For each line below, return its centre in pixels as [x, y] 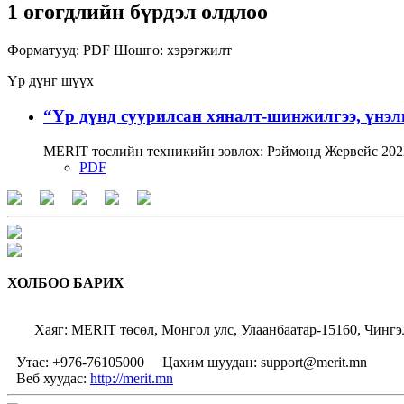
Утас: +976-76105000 [87, 362]
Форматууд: [43, 50]
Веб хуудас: [53, 378]
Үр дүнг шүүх [50, 81]
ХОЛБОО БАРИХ [66, 282]
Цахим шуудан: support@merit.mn [263, 362]
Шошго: [138, 50]
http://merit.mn [132, 378]
